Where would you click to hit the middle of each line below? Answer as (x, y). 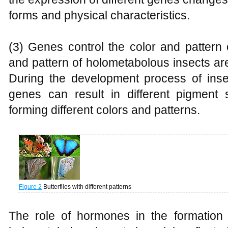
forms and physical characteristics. (99, 15)
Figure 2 (30, 187)
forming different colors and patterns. (104, 110)
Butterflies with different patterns (87, 187)
